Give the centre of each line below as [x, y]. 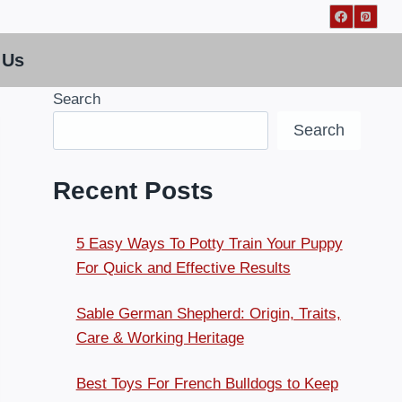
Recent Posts [134, 191]
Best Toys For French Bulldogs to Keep [207, 384]
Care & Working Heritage [160, 338]
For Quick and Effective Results [183, 268]
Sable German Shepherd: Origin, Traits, [208, 314]
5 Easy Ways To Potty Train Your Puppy [209, 244]
